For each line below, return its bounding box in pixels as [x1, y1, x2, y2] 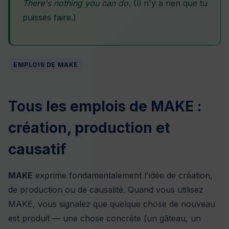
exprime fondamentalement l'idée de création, [33, 170, 213, 181]
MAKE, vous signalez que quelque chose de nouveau [8, 199, 215, 210]
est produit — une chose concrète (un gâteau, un [8, 213, 201, 224]
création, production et [8, 119, 170, 137]
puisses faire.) [22, 12, 76, 23]
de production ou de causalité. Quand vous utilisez [8, 185, 203, 195]
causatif [8, 141, 66, 158]
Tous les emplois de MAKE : [8, 98, 201, 116]
